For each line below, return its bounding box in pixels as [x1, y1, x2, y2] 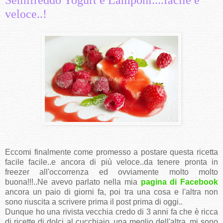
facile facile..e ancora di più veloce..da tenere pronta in [5, 157, 218, 166]
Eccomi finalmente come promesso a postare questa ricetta [5, 147, 218, 156]
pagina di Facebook [140, 177, 219, 186]
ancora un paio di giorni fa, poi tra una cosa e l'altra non [5, 187, 218, 196]
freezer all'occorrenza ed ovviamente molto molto [5, 167, 218, 176]
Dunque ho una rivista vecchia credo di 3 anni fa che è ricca [5, 207, 218, 216]
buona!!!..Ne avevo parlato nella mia [5, 177, 141, 186]
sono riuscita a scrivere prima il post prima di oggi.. [5, 197, 183, 206]
